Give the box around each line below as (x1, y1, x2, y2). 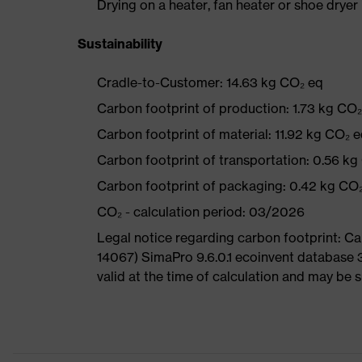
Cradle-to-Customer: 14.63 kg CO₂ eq (97, 74, 323, 90)
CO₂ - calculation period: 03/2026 (97, 204, 305, 220)
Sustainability (78, 36, 162, 52)
